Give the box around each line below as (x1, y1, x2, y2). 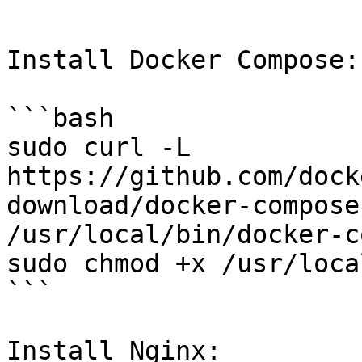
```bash (6, 103, 114, 133)
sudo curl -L (6, 133, 191, 162)
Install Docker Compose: (6, 45, 360, 74)
